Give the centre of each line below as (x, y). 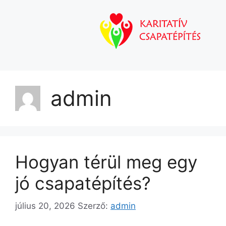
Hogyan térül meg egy (106, 162)
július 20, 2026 (45, 206)
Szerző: (94, 206)
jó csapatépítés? (83, 183)
